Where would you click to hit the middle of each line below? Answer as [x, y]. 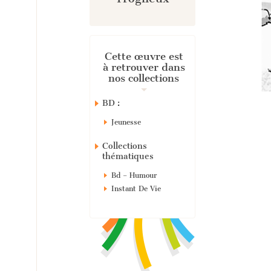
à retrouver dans [144, 67]
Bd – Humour [134, 175]
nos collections [144, 78]
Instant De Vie [136, 189]
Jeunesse [126, 122]
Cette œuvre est [144, 56]
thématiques [128, 156]
